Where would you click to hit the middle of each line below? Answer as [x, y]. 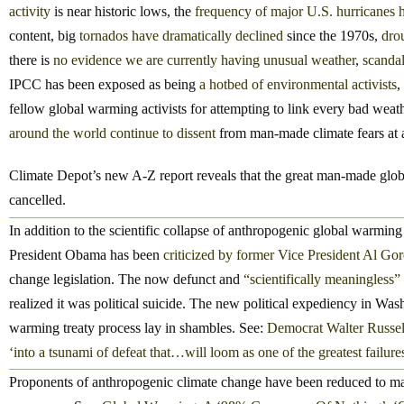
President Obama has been [86, 254]
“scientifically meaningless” [322, 279]
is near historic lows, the [123, 12]
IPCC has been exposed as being [104, 85]
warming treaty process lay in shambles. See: [138, 327]
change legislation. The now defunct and [126, 279]
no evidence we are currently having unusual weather [204, 60]
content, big [44, 36]
